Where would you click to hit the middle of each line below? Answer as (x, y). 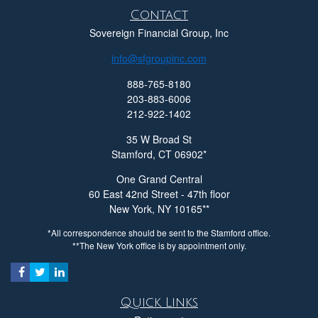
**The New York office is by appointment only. (159, 245)
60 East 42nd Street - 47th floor (159, 193)
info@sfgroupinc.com (159, 58)
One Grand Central (159, 179)
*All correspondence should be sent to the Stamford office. (159, 232)
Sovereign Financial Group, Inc (159, 32)
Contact (159, 15)
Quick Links (159, 302)
